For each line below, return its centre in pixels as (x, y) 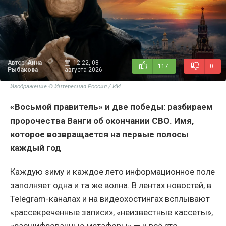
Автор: (17, 63)
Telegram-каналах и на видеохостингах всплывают (110, 199)
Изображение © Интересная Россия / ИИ (65, 87)
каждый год (36, 148)
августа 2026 (83, 70)
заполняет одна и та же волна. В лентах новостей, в (111, 185)
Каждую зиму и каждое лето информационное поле (112, 172)
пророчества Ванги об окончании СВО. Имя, (102, 121)
